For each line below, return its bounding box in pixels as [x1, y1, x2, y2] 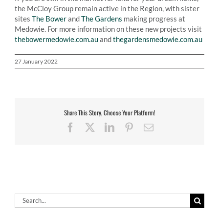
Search [14, 193, 36, 202]
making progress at [122, 14, 185, 23]
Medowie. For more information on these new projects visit [15, 24, 202, 33]
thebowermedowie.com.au [15, 34, 98, 44]
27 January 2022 [15, 57, 58, 65]
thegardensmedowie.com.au [113, 34, 202, 44]
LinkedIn [114, 122, 150, 132]
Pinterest [133, 122, 169, 132]
